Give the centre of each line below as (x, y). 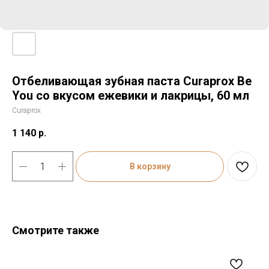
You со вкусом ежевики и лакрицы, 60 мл (131, 95)
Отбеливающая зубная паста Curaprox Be (132, 81)
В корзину (150, 167)
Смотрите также (56, 231)
